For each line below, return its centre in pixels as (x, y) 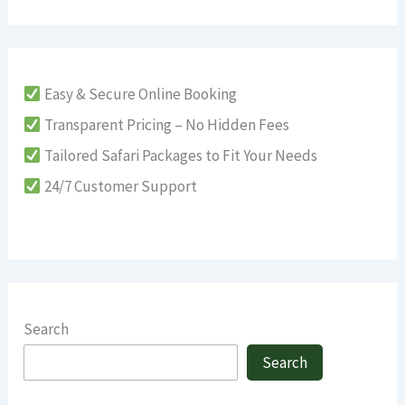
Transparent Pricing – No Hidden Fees (165, 125)
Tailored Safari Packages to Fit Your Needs (179, 156)
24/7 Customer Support (119, 187)
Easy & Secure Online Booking (139, 94)
